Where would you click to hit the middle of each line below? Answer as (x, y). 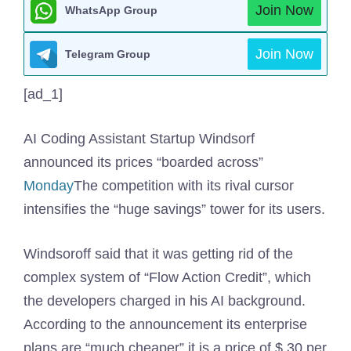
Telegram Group (108, 54)
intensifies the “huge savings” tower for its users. (174, 209)
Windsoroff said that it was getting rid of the (158, 254)
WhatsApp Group (111, 10)
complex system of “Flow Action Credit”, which (167, 277)
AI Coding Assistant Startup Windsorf (139, 139)
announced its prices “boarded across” (143, 162)
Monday (49, 186)
